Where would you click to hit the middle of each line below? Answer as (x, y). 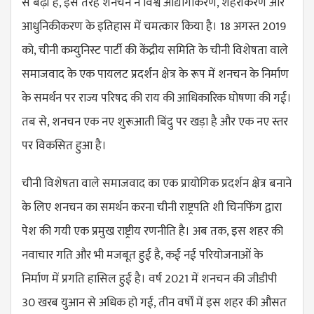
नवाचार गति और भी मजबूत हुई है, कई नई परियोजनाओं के (142, 255)
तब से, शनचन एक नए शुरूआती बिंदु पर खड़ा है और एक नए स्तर (155, 122)
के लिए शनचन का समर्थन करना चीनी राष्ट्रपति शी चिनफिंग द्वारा (152, 207)
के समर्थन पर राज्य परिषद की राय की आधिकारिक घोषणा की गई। (157, 98)
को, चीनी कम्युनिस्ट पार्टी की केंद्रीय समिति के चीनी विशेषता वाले (155, 50)
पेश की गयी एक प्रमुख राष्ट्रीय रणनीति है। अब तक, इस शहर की (152, 231)
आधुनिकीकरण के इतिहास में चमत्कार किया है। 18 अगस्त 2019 (154, 26)
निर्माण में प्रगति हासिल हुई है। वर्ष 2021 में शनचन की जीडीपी (149, 279)
